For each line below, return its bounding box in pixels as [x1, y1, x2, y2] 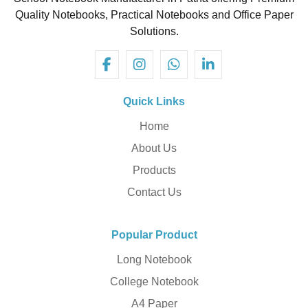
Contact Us [126, 186, 181, 198]
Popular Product [111, 229, 197, 241]
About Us [131, 142, 177, 154]
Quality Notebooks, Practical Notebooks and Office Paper [14, 9, 294, 21]
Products [132, 164, 176, 176]
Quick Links [123, 96, 185, 107]
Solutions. [129, 25, 179, 37]
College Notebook [109, 276, 199, 287]
